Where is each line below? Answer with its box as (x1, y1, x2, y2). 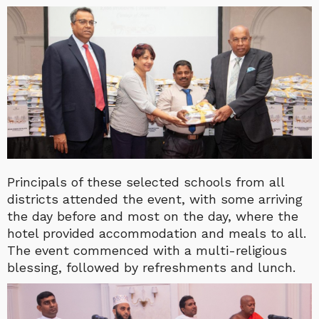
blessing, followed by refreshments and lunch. (7, 259, 296, 275)
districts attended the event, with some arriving (7, 191, 303, 206)
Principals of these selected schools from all (7, 174, 284, 189)
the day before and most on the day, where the (7, 208, 298, 224)
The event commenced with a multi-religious (7, 242, 287, 258)
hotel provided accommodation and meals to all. (7, 225, 306, 241)
